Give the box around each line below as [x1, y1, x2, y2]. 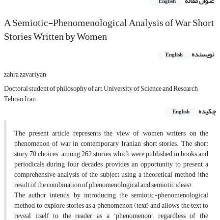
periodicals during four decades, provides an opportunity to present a [14, 158, 208, 171]
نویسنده [192, 48, 214, 61]
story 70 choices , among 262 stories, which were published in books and [14, 147, 208, 161]
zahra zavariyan [4, 68, 46, 82]
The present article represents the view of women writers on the [14, 127, 208, 140]
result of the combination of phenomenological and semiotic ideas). [14, 178, 193, 192]
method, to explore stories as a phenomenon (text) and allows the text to [14, 199, 208, 213]
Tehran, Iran [4, 92, 36, 106]
